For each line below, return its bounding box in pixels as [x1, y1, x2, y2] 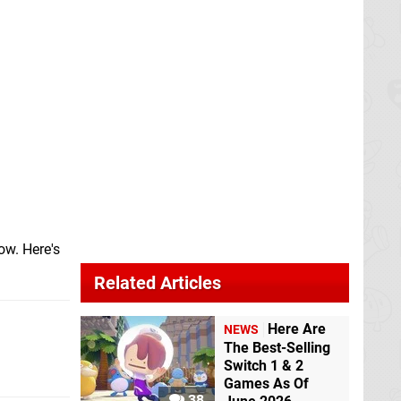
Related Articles [94, 272, 221, 294]
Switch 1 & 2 [224, 357, 303, 375]
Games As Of [224, 375, 309, 393]
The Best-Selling [224, 339, 330, 357]
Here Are [268, 320, 326, 338]
